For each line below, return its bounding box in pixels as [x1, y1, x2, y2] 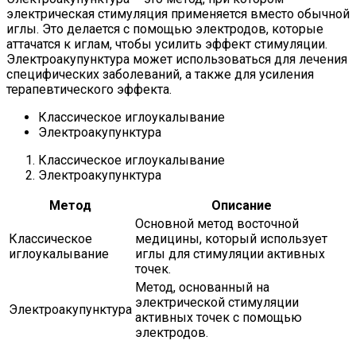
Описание [211, 197, 272, 213]
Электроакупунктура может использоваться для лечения [6, 51, 347, 67]
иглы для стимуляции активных [135, 246, 325, 261]
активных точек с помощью [135, 309, 302, 325]
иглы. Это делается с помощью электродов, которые [6, 21, 323, 37]
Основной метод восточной [135, 215, 299, 231]
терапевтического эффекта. [6, 81, 172, 97]
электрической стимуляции [135, 294, 299, 310]
